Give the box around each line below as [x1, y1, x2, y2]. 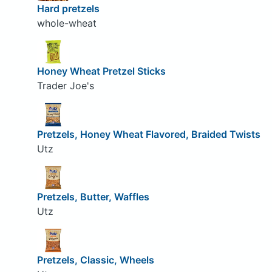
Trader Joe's [36, 80, 94, 92]
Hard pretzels [36, 2, 100, 15]
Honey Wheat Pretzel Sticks [36, 65, 166, 78]
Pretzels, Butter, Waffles [36, 191, 149, 203]
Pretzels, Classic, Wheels [36, 254, 154, 267]
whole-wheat [36, 16, 97, 29]
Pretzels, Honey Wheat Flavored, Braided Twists [36, 127, 260, 140]
